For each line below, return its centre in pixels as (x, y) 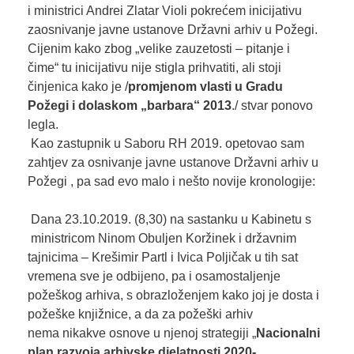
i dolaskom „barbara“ (136, 106)
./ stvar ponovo (272, 106)
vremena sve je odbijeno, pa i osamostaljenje (154, 277)
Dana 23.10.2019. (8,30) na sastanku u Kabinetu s (169, 220)
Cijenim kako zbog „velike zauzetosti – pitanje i (158, 49)
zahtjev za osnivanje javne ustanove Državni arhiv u (173, 163)
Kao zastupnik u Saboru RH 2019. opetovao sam (166, 144)
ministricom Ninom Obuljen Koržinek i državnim (162, 239)
